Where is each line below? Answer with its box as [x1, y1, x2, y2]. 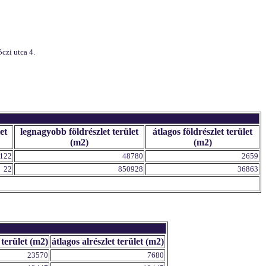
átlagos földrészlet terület [153, 126, 252, 137]
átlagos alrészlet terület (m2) [52, 236, 164, 246]
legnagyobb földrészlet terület [20, 126, 138, 137]
